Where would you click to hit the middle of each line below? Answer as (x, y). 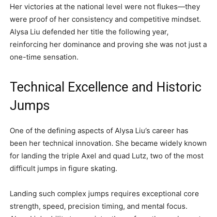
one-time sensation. (44, 57)
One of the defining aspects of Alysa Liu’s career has (99, 131)
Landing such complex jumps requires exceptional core (104, 194)
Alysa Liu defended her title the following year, (89, 32)
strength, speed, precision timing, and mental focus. (99, 206)
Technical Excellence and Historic (106, 87)
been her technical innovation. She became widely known (108, 143)
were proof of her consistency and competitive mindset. (105, 19)
